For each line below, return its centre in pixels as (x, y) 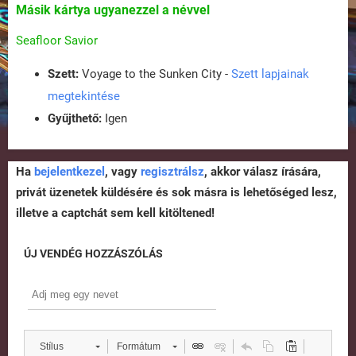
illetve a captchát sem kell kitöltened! (115, 213)
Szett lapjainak (270, 74)
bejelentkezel (70, 172)
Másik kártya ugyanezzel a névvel (113, 10)
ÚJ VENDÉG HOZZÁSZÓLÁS (93, 254)
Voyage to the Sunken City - (155, 74)
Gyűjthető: (75, 119)
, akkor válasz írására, (263, 172)
